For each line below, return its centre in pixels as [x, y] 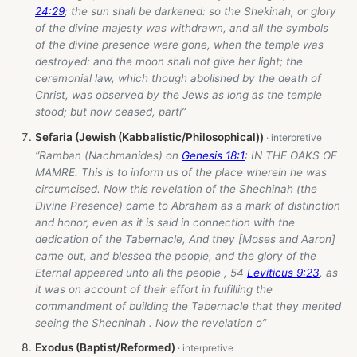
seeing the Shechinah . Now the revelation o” [151, 323]
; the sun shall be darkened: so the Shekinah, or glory [200, 12]
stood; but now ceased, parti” [110, 112]
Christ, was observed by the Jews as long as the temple [178, 95]
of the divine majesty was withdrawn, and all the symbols [182, 28]
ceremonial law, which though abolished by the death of [178, 78]
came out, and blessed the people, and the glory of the [176, 256]
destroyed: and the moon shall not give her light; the [169, 62]
